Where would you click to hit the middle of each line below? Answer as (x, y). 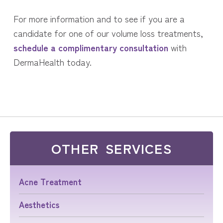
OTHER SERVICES (111, 148)
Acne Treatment (53, 182)
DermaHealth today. (52, 62)
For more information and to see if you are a (99, 19)
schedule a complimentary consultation (91, 48)
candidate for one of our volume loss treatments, (108, 33)
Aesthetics (42, 205)
